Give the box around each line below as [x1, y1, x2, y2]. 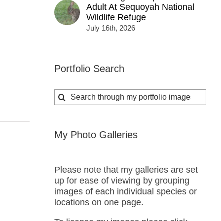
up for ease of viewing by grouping [54, 175, 189, 185]
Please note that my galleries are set [54, 164, 198, 175]
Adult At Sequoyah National [86, 2, 194, 12]
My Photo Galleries [54, 129, 138, 140]
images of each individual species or [54, 186, 197, 196]
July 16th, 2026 [86, 24, 135, 33]
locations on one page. [54, 197, 144, 207]
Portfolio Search [54, 63, 124, 74]
